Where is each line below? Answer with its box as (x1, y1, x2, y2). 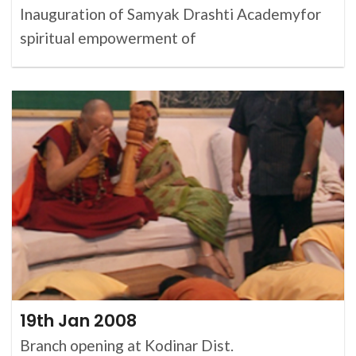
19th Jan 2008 (20, 308, 137, 333)
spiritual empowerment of (20, 29, 199, 48)
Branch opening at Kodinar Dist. (20, 335, 234, 354)
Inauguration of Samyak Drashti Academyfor (20, 5, 321, 24)
